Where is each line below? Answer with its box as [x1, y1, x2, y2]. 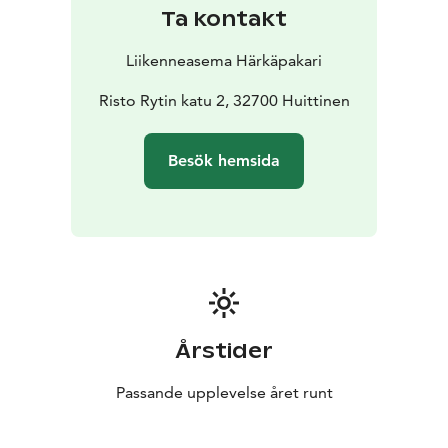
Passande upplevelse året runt [115, 383, 333, 403]
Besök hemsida [168, 151, 280, 171]
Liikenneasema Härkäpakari [126, 51, 322, 71]
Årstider [175, 338, 273, 365]
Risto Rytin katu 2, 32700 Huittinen [98, 91, 350, 111]
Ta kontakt [161, 6, 287, 33]
